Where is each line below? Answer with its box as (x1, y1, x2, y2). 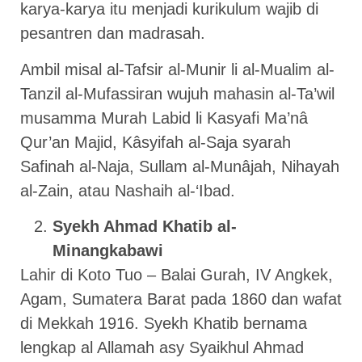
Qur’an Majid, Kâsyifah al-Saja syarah (20, 133, 291, 151)
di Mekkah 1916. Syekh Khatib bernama (20, 314, 307, 332)
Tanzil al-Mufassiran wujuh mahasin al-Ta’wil (20, 84, 335, 103)
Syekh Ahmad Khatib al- (53, 217, 237, 235)
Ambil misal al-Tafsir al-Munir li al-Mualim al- (20, 60, 335, 78)
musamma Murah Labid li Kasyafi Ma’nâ (20, 108, 308, 127)
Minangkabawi (53, 241, 163, 259)
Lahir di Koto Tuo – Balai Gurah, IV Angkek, (20, 265, 333, 284)
